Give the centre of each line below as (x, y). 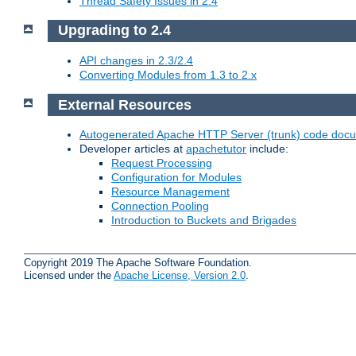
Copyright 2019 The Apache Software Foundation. (138, 262)
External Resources (124, 104)
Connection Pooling (160, 206)
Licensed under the (69, 275)
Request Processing (162, 163)
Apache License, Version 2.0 (180, 275)
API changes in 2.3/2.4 (136, 61)
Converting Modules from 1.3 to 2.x (168, 75)
